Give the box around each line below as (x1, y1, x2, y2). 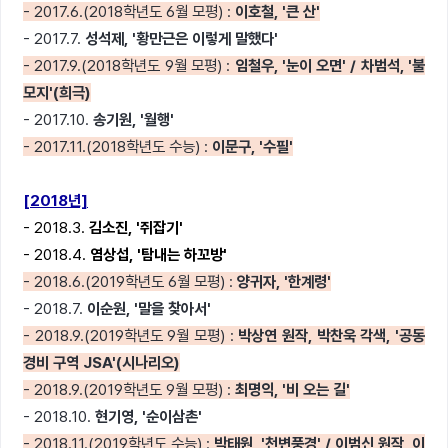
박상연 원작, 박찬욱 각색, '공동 (238, 326, 426, 345)
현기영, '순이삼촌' (91, 407, 202, 426)
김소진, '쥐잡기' (89, 218, 183, 237)
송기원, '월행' (89, 110, 174, 129)
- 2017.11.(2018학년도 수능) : (23, 137, 208, 156)
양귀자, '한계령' (237, 272, 331, 291)
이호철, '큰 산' (235, 2, 320, 21)
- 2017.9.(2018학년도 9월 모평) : (23, 56, 235, 75)
